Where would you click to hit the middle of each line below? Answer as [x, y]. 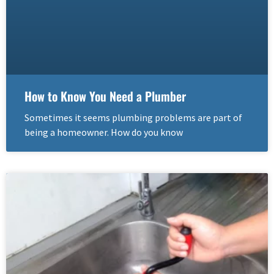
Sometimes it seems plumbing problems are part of [133, 118]
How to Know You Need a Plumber [105, 96]
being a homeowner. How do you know [104, 132]
